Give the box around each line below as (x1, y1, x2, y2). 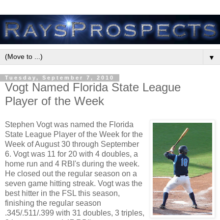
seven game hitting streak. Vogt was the (5, 179, 142, 188)
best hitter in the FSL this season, (5, 189, 120, 198)
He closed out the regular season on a (5, 169, 137, 178)
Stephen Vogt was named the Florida (5, 120, 134, 129)
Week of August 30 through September (5, 140, 139, 149)
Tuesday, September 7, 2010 (5, 75, 114, 81)
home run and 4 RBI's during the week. (5, 160, 139, 168)
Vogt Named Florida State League (5, 81, 181, 94)
